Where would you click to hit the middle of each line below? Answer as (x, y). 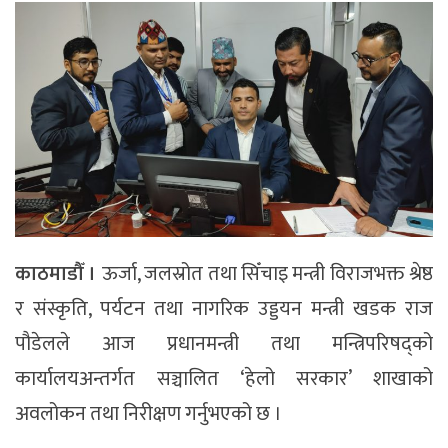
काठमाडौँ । (58, 273)
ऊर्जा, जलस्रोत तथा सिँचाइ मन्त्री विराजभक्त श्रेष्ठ (267, 273)
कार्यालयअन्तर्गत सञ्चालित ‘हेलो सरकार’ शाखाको (224, 378)
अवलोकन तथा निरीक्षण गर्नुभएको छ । (148, 413)
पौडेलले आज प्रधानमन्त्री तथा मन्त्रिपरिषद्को (224, 343)
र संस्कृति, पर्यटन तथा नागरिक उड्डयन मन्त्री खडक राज (224, 308)
